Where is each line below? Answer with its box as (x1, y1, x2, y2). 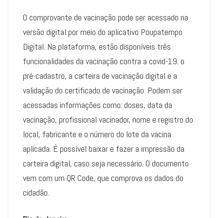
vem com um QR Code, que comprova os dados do (23, 172, 183, 184)
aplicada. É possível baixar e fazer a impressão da (23, 143, 184, 155)
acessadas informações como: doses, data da (23, 99, 172, 111)
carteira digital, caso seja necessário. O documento (23, 158, 189, 169)
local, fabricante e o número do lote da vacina (23, 128, 171, 140)
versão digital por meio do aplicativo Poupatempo (23, 26, 182, 38)
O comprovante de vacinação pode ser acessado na (23, 12, 188, 23)
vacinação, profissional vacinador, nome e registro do (23, 114, 193, 126)
